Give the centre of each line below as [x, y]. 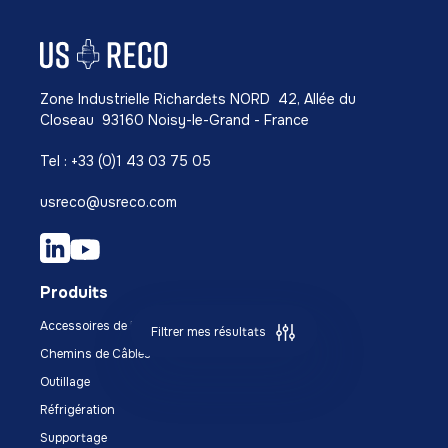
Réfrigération [77, 410]
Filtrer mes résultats [208, 332]
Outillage [65, 382]
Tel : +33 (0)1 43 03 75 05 [125, 161]
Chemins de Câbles [95, 354]
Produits [74, 293]
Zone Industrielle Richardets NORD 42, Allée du [198, 99]
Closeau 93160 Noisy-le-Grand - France [174, 120]
